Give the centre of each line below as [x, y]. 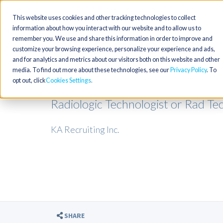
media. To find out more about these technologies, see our [91, 70]
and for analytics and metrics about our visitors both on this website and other [116, 59]
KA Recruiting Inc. [85, 129]
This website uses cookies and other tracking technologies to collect [104, 18]
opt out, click [29, 80]
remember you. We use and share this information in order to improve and [112, 39]
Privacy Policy [188, 70]
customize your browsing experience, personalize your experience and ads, [114, 49]
